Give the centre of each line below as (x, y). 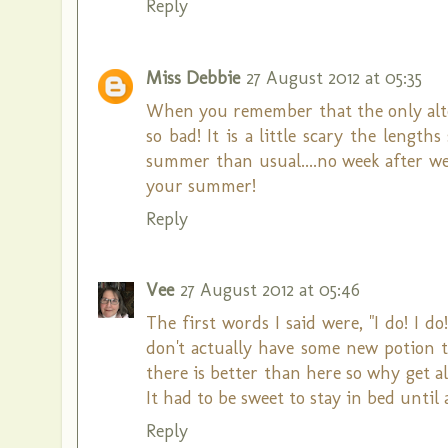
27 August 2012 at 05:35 (334, 77)
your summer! (201, 185)
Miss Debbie (193, 77)
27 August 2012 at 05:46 (270, 290)
